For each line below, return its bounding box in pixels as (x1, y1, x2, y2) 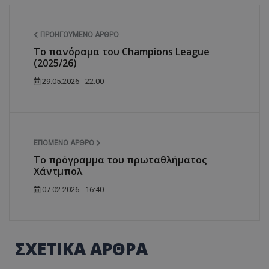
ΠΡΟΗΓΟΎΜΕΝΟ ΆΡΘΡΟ (38, 30, 119, 39)
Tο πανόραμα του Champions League (34, 44, 210, 58)
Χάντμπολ (34, 164, 82, 178)
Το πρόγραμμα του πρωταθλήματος (34, 153, 207, 166)
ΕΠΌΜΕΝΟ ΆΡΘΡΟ (34, 138, 96, 147)
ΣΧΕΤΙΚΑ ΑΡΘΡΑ (15, 237, 148, 260)
